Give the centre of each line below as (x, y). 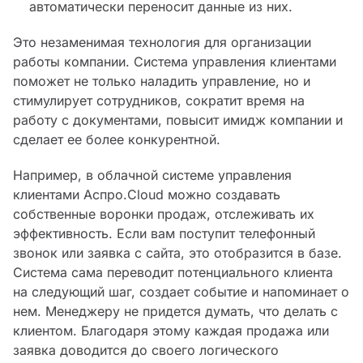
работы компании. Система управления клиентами (175, 62)
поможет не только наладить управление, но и (162, 81)
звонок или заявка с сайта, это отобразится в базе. (177, 253)
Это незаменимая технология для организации (162, 43)
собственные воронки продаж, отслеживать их (164, 214)
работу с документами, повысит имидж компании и (178, 120)
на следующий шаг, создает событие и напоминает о (181, 292)
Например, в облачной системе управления (152, 175)
